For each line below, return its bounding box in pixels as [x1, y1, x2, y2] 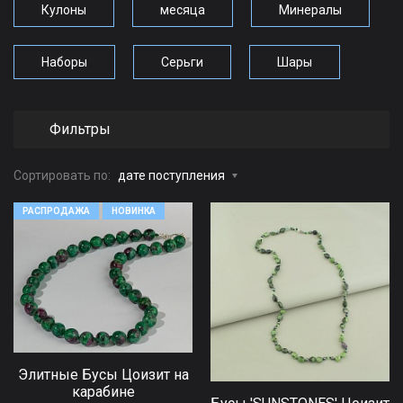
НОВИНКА [112, 205, 156, 216]
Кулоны [41, 3, 86, 17]
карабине [71, 383, 135, 401]
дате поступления [118, 167, 225, 183]
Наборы [41, 55, 87, 69]
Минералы [279, 3, 342, 17]
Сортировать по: [13, 167, 111, 183]
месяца [160, 3, 205, 17]
